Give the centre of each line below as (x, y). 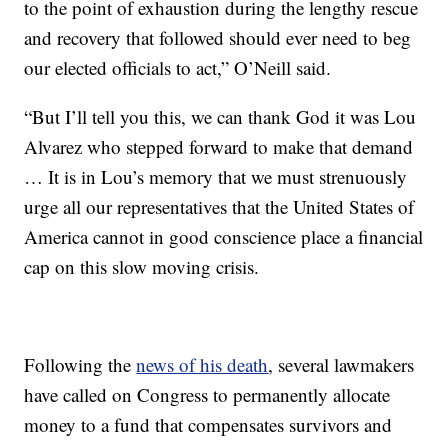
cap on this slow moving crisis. (142, 266)
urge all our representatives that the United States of (219, 206)
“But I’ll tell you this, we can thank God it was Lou (220, 116)
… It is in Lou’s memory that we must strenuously (216, 176)
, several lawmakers (341, 364)
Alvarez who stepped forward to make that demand (219, 146)
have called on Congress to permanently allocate (207, 394)
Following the (80, 364)
